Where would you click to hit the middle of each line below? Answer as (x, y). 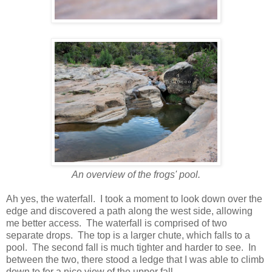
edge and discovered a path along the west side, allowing (129, 211)
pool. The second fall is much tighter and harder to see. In (131, 247)
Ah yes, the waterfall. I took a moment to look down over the (134, 199)
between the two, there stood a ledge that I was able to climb (135, 259)
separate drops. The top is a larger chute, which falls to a (128, 235)
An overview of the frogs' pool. (136, 174)
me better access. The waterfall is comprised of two (117, 223)
